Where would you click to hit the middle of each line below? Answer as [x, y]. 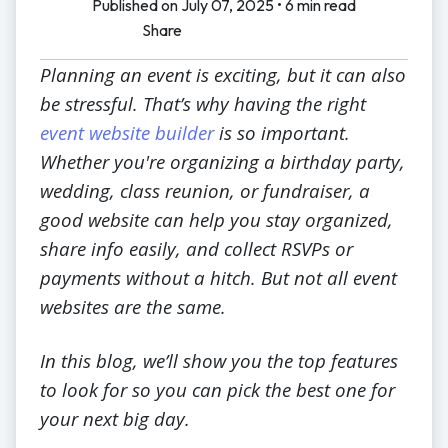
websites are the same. [133, 307]
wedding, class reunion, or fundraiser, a [205, 191]
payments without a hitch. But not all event [218, 278]
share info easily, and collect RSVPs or [196, 249]
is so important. [282, 133]
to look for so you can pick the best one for [217, 390]
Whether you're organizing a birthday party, [222, 162]
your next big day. [115, 419]
